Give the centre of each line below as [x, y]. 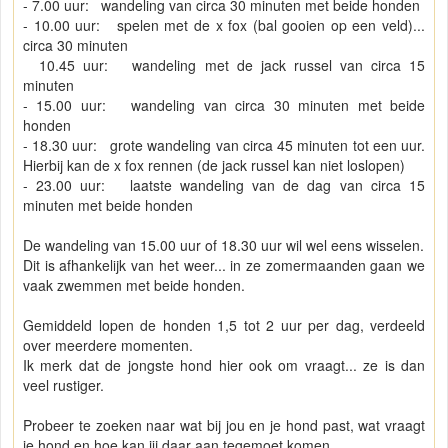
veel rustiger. [63, 385]
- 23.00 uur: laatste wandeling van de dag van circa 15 [224, 185]
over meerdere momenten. [108, 345]
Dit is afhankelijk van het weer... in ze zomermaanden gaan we [224, 265]
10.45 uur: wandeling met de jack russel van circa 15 [224, 65]
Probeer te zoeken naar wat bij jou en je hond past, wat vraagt [224, 425]
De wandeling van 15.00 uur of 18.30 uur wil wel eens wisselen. [223, 245]
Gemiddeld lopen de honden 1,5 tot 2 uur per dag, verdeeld [224, 325]
